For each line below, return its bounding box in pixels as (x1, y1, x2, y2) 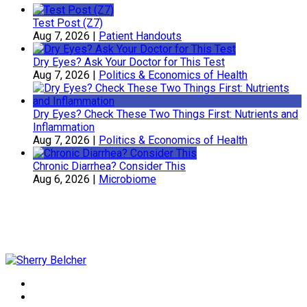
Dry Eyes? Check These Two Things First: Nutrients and (33, 108, 298, 121)
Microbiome (99, 173, 156, 186)
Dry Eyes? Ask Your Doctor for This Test (33, 56, 225, 69)
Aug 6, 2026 (33, 173, 90, 186)
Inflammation (33, 121, 95, 134)
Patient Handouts (99, 29, 182, 43)
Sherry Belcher (36, 227, 95, 238)
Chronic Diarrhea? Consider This (33, 160, 186, 173)
